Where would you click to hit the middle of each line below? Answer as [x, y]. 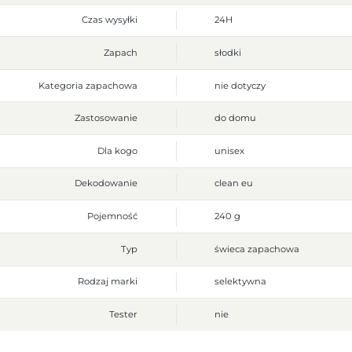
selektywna [240, 282]
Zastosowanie [106, 118]
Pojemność [113, 216]
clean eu [233, 183]
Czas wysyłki [110, 20]
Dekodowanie [106, 183]
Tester [124, 314]
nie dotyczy [240, 85]
